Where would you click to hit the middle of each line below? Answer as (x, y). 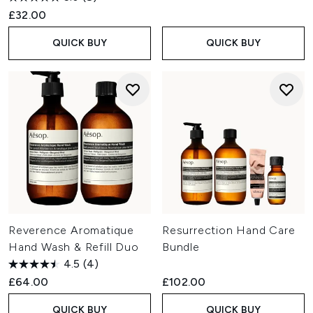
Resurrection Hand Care (229, 230)
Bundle (181, 247)
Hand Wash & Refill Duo (74, 247)
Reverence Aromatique (72, 230)
